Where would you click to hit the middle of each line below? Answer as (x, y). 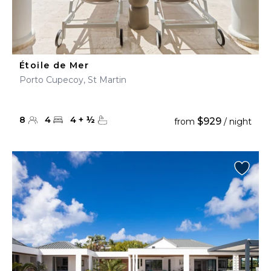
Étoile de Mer (54, 65)
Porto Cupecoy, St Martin (73, 80)
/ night (237, 122)
